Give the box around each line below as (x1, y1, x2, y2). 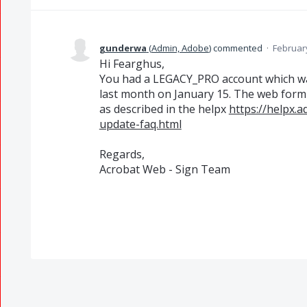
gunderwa (99, 42, 147, 54)
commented (210, 42, 265, 54)
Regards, (99, 147, 145, 162)
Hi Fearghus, (99, 56, 164, 71)
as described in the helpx (99, 101, 229, 116)
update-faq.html (99, 116, 182, 132)
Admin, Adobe (151, 42, 209, 54)
